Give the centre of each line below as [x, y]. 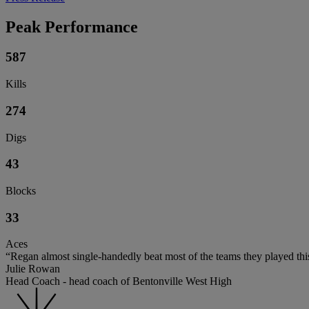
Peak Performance [72, 27]
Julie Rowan [33, 269]
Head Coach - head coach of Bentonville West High [119, 281]
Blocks [21, 191]
